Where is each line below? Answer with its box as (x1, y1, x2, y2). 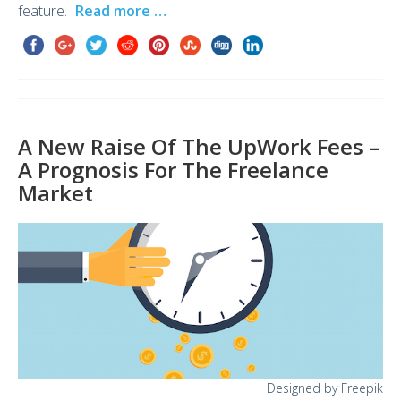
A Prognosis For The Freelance (18, 155, 328, 185)
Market (18, 178, 93, 209)
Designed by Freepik (267, 380, 383, 397)
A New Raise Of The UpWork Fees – (18, 132, 380, 162)
